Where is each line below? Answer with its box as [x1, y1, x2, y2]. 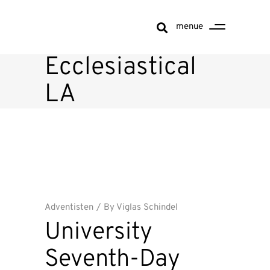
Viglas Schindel [116, 202, 178, 213]
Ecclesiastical [45, 52, 196, 84]
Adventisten [45, 202, 93, 213]
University [45, 218, 152, 248]
